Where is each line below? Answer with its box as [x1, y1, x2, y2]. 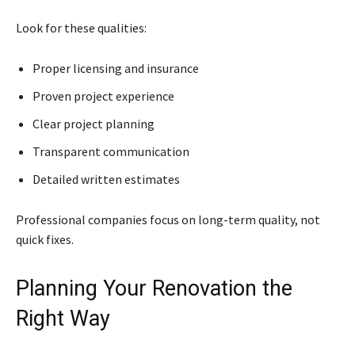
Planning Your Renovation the [16, 275, 292, 301]
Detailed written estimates [32, 170, 180, 187]
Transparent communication [32, 143, 189, 159]
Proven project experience [32, 87, 174, 104]
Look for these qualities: [16, 19, 147, 36]
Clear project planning [32, 115, 155, 132]
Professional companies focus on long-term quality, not [16, 211, 320, 227]
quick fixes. [16, 231, 74, 247]
